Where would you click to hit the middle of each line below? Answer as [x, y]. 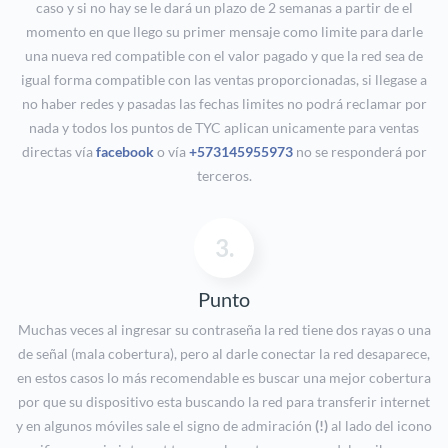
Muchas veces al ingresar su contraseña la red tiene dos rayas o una [224, 330]
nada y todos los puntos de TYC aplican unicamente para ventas [224, 128]
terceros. [224, 176]
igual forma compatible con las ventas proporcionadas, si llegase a [224, 80]
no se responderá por [359, 152]
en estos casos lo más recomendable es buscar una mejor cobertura [224, 378]
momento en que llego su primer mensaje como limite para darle [224, 32]
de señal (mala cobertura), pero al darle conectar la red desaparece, [224, 354]
